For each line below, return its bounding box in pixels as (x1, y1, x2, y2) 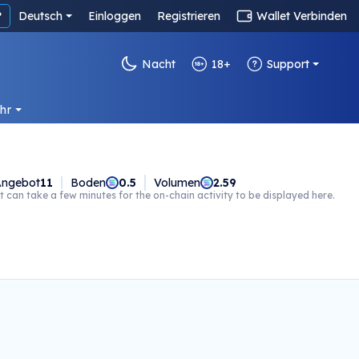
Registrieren (157, 9, 220, 23)
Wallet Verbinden (256, 9, 347, 23)
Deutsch (18, 9, 63, 23)
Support (267, 57, 310, 71)
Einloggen (88, 9, 141, 23)
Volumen (153, 175, 200, 190)
